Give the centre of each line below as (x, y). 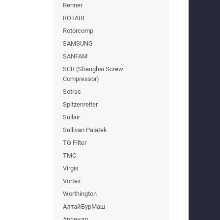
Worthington (80, 193)
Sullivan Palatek (85, 130)
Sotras (72, 91)
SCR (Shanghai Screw (93, 69)
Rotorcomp (78, 30)
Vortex (72, 181)
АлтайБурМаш (84, 206)
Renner (73, 5)
